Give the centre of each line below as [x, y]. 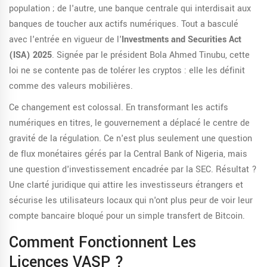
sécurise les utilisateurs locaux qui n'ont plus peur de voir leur [131, 201]
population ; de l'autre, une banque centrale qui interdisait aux [130, 9]
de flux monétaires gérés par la [71, 154]
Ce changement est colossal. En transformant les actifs [119, 108]
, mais [235, 154]
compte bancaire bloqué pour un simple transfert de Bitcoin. [127, 216]
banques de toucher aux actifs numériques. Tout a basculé [124, 24]
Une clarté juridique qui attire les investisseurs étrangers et [126, 185]
